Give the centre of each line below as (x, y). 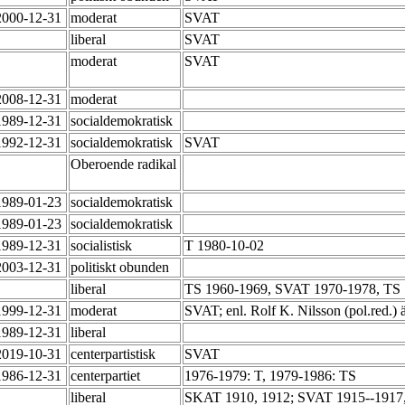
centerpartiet (107, 376)
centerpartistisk (115, 354)
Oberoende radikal (123, 165)
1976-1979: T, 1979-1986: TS (272, 376)
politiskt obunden (122, 268)
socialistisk (103, 246)
